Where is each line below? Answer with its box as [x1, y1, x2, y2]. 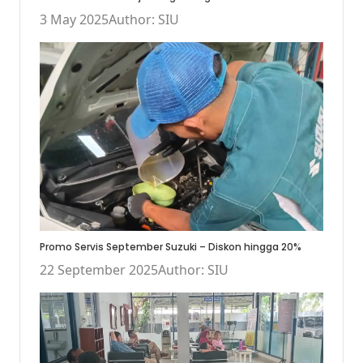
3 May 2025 [40, 10, 109, 28]
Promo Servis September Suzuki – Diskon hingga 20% [40, 239, 301, 254]
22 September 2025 [40, 260, 158, 279]
